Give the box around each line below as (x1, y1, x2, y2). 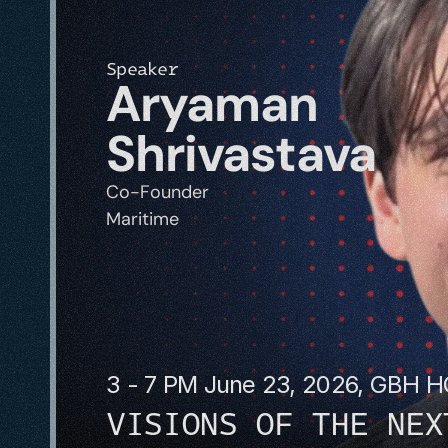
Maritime (106, 206, 179, 231)
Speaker (106, 54, 178, 80)
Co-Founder (106, 179, 209, 204)
